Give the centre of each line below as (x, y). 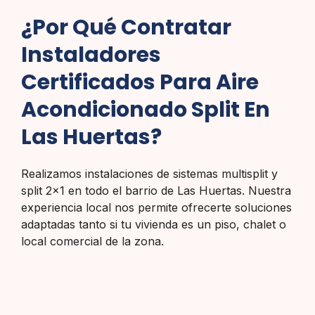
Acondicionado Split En (146, 110)
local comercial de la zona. (92, 242)
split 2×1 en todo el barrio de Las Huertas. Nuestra (156, 191)
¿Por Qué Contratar (126, 28)
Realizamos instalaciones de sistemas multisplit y (149, 174)
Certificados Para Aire (140, 83)
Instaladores (91, 55)
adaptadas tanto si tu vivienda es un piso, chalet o (154, 225)
